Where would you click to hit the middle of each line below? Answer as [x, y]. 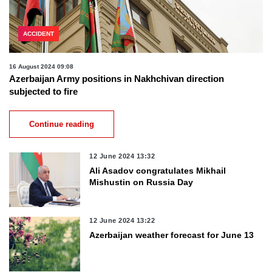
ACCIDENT [39, 34]
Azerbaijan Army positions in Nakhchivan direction [117, 79]
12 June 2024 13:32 [122, 156]
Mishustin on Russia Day [141, 182]
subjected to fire [43, 92]
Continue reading [62, 124]
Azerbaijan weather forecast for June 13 [172, 235]
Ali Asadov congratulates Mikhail [158, 171]
